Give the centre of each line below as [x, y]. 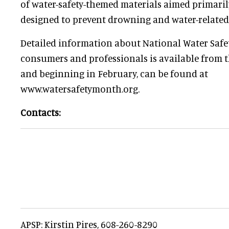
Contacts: [40, 112]
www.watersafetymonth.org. [80, 89]
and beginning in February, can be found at [114, 73]
